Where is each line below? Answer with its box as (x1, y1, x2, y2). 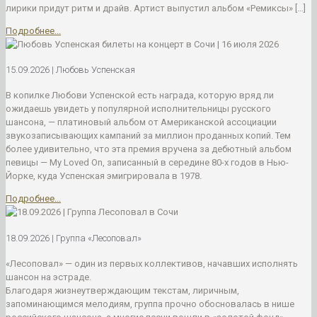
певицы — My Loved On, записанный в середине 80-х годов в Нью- (6, 157, 289, 168)
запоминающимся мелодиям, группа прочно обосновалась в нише (6, 298, 294, 309)
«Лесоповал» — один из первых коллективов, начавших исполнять (6, 258, 298, 269)
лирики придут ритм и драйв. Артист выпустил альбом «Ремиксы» (6, 2, 293, 13)
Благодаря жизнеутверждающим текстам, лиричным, (6, 284, 239, 296)
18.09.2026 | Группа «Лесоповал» (6, 232, 142, 243)
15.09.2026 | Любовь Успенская (6, 64, 135, 76)
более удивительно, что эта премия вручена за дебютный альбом (6, 144, 292, 155)
